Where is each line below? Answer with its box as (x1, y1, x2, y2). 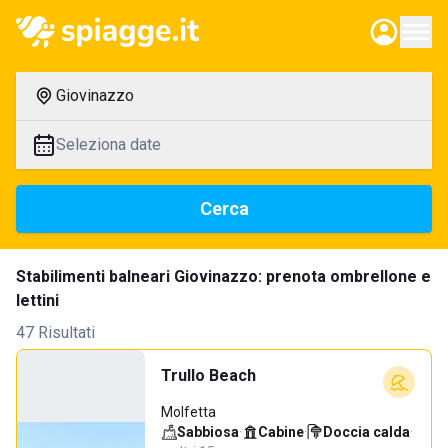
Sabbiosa (177, 424, 239, 440)
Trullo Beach (161, 366, 256, 385)
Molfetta (161, 404, 216, 420)
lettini (16, 291, 59, 310)
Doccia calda (323, 424, 410, 440)
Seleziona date (56, 135, 161, 154)
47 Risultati (16, 323, 95, 342)
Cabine (258, 424, 304, 440)
